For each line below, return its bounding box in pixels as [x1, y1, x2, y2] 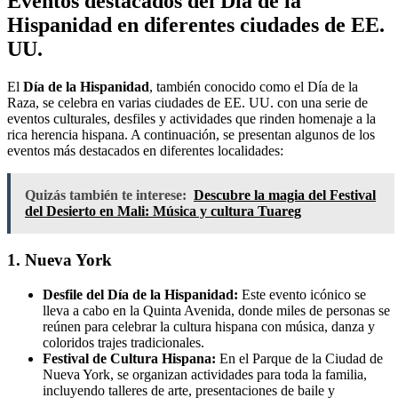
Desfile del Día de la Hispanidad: [43, 286, 238, 302]
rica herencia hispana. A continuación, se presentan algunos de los [7, 127, 375, 143]
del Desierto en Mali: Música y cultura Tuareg [25, 203, 301, 219]
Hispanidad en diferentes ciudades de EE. [7, 13, 385, 37]
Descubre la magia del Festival [194, 187, 376, 203]
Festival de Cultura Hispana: [43, 350, 216, 366]
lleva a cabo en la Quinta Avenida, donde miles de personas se [43, 302, 390, 318]
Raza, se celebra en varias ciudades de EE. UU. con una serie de [7, 95, 368, 111]
